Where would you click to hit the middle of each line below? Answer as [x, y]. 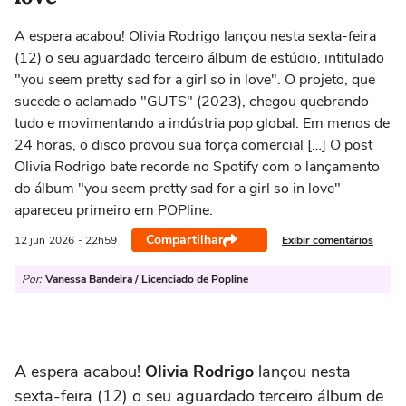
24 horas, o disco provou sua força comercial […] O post [193, 145]
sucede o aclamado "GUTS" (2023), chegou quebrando [192, 101]
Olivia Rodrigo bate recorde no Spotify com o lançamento [197, 167]
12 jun [30, 240]
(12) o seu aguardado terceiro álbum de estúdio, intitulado [199, 58]
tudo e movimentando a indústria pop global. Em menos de [202, 123]
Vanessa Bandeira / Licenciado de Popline [147, 279]
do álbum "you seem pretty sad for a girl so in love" [178, 188]
